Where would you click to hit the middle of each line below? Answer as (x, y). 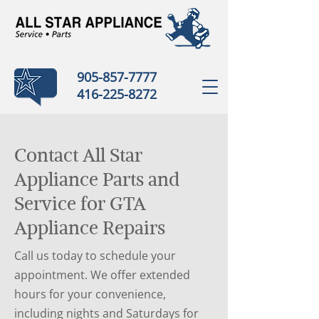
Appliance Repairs (90, 228)
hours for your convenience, (90, 294)
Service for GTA (80, 204)
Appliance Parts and (97, 179)
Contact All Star (78, 155)
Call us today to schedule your (95, 256)
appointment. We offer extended (102, 275)
